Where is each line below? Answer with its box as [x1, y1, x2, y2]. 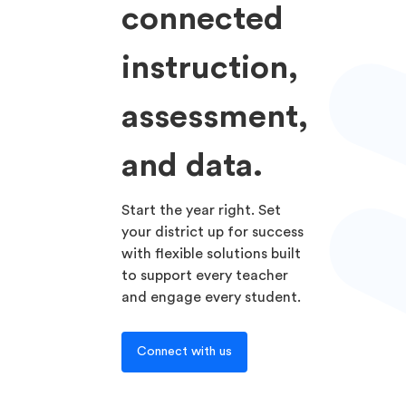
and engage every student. [121, 290, 302, 304]
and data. [121, 150, 264, 182]
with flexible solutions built [121, 246, 302, 261]
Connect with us [137, 345, 233, 358]
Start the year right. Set [121, 203, 282, 217]
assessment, [121, 101, 309, 133]
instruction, [121, 52, 299, 84]
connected [121, 3, 285, 35]
